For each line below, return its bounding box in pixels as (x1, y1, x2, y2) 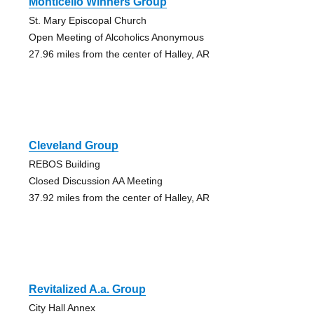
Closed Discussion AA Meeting (28, 175, 163, 186)
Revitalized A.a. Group (28, 282, 146, 295)
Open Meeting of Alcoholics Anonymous (28, 31, 204, 43)
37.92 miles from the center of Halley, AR (28, 191, 210, 203)
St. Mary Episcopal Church (28, 14, 146, 26)
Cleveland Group (28, 139, 118, 151)
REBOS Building (28, 158, 100, 170)
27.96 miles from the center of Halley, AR (28, 48, 210, 60)
